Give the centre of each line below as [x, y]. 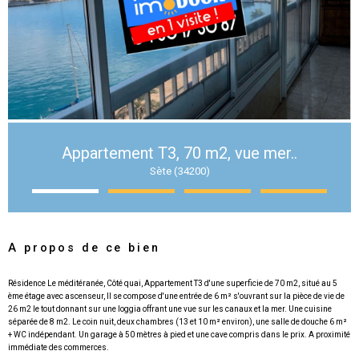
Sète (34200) [179, 171]
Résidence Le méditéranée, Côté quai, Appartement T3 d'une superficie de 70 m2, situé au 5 [173, 284]
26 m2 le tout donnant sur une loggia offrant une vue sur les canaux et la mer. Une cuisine [170, 309]
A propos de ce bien [84, 248]
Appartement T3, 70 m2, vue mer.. [179, 153]
